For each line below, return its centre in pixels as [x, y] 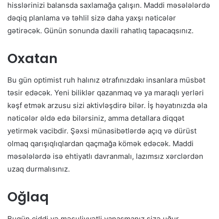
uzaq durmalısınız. [39, 169]
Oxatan [33, 58]
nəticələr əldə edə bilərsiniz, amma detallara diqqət [96, 118]
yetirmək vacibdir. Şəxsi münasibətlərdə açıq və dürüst [102, 131]
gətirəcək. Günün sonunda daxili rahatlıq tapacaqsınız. [100, 30]
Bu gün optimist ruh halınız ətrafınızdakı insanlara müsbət [106, 80]
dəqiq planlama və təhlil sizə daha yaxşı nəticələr [92, 18]
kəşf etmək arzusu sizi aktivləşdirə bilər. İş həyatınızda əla [107, 106]
